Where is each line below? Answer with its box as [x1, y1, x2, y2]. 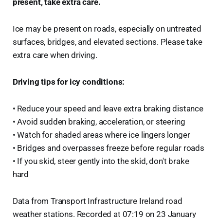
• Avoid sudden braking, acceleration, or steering [12, 117, 185, 127]
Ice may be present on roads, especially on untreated [12, 24, 201, 34]
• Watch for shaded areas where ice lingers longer [12, 130, 190, 140]
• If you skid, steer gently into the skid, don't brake [12, 156, 189, 166]
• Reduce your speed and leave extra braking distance [12, 104, 203, 114]
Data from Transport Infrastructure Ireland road [12, 196, 182, 206]
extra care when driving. [12, 50, 97, 60]
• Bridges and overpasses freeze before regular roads [12, 143, 204, 153]
